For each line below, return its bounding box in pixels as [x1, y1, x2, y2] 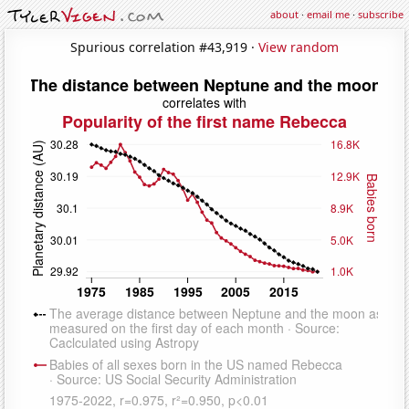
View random [258, 37, 339, 56]
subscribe [358, 7, 404, 21]
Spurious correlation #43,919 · [70, 37, 258, 56]
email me [307, 7, 350, 21]
